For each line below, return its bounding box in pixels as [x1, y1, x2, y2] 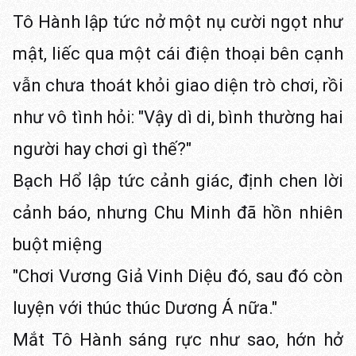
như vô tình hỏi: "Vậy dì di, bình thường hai [13, 107, 343, 127]
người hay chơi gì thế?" [13, 139, 192, 159]
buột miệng [13, 234, 103, 254]
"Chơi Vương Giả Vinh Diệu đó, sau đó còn [13, 266, 343, 286]
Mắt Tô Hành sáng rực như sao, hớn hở [13, 330, 343, 350]
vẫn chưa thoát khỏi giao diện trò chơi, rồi [13, 75, 343, 95]
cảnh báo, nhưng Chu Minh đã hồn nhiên [13, 203, 343, 222]
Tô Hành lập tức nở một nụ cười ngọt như [13, 12, 343, 32]
